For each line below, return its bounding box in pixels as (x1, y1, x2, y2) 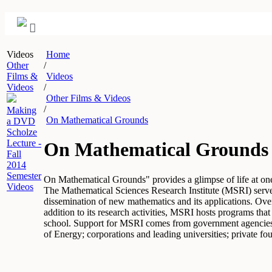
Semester (7, 171, 41, 181)
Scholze (7, 127, 37, 137)
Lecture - (7, 138, 41, 148)
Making (7, 105, 36, 115)
